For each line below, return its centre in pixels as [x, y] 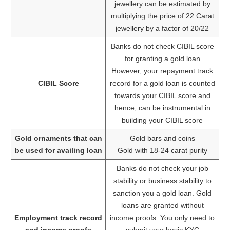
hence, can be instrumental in [162, 108]
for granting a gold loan [162, 59]
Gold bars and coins [162, 138]
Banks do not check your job [162, 169]
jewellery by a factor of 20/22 [162, 28]
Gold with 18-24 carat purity [162, 151]
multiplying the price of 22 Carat [162, 16]
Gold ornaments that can [58, 138]
